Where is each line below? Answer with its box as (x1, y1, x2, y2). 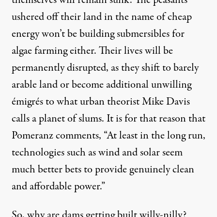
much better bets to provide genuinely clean (12, 161, 194, 177)
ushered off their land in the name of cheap (12, 9, 192, 25)
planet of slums (39, 110, 102, 126)
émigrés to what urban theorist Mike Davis (12, 93, 190, 109)
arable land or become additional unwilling (12, 77, 191, 93)
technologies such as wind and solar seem (12, 144, 183, 160)
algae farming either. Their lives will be (12, 43, 173, 59)
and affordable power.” (12, 178, 105, 194)
